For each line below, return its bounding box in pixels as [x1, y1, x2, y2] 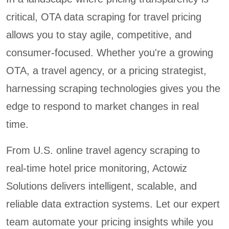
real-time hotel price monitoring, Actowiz [6, 163, 187, 174]
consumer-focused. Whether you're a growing [6, 47, 213, 59]
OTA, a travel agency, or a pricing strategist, [6, 65, 207, 77]
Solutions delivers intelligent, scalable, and [6, 180, 197, 192]
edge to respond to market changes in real [6, 101, 199, 112]
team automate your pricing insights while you [6, 216, 213, 228]
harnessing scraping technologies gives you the [6, 83, 220, 95]
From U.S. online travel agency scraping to [6, 145, 200, 156]
